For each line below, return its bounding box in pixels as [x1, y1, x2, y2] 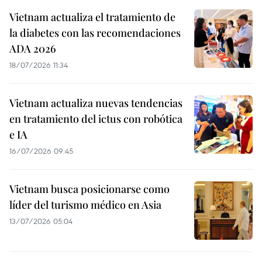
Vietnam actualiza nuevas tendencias [9, 95, 182, 110]
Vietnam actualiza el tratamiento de [9, 9, 175, 24]
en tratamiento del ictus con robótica [9, 111, 182, 126]
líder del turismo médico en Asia [9, 197, 161, 212]
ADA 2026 [9, 41, 56, 56]
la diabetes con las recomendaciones [9, 25, 181, 40]
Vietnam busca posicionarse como [9, 181, 170, 196]
